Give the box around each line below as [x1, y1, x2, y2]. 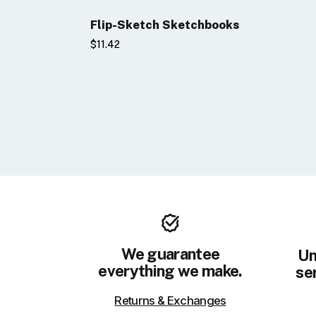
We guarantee [121, 245, 220, 264]
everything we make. [98, 262, 243, 281]
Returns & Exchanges [114, 293, 226, 308]
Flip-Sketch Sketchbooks [90, 18, 240, 32]
